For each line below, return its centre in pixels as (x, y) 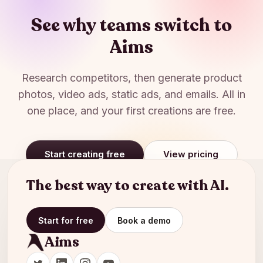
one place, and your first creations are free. (131, 111)
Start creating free (85, 154)
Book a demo (144, 220)
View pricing (190, 154)
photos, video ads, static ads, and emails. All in (131, 94)
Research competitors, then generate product (131, 78)
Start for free (66, 220)
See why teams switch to (131, 26)
